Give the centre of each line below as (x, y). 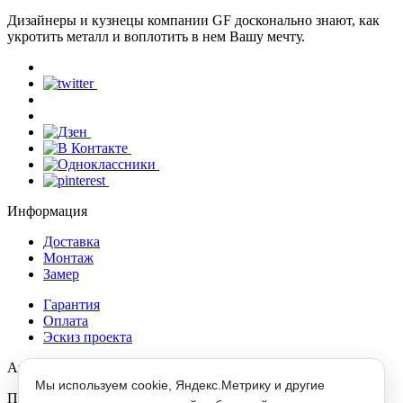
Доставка (72, 242)
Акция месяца (50, 368)
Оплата (66, 321)
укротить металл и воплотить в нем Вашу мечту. (156, 37)
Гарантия (72, 305)
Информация (47, 211)
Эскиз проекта (88, 337)
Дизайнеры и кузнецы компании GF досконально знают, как (193, 21)
